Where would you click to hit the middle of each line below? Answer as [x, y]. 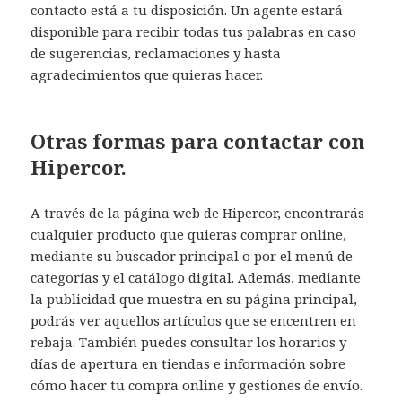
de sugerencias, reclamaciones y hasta [156, 52]
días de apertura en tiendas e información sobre [188, 363]
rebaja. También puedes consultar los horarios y [189, 341]
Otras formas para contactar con [198, 140]
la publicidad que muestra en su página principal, [194, 298]
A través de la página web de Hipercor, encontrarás [198, 212]
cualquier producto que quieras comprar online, [189, 234]
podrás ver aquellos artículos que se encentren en [194, 320]
